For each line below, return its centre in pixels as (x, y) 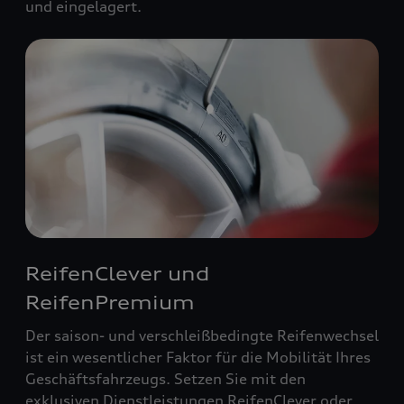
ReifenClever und (118, 273)
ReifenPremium (110, 302)
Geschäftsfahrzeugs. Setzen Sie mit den (165, 378)
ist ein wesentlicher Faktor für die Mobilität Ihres (198, 357)
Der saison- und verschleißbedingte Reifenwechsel (202, 335)
